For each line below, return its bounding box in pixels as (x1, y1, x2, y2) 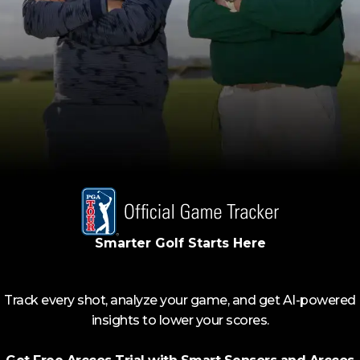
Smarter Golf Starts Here (94, 235, 266, 251)
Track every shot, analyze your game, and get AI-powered (4, 292, 356, 309)
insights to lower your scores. (91, 313, 269, 329)
